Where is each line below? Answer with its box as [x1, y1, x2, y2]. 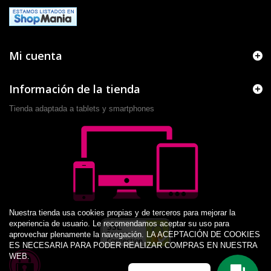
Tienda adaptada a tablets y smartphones [9, 103, 154, 113]
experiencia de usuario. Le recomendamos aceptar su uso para [9, 219, 229, 228]
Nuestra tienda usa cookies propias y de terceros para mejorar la [9, 208, 235, 217]
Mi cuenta [9, 48, 62, 63]
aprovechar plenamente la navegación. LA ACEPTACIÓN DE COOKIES [9, 230, 260, 239]
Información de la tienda [9, 81, 140, 96]
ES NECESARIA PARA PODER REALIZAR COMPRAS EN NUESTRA [9, 241, 257, 250]
